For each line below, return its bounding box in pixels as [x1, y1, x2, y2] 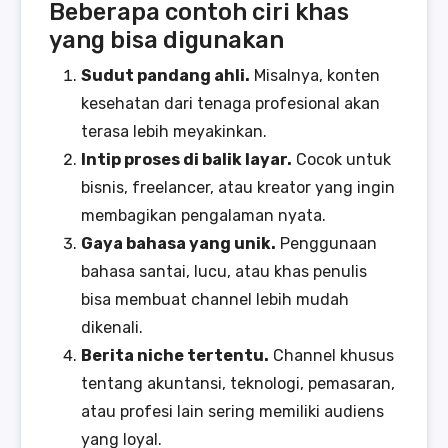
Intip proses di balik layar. [81, 149, 292, 169]
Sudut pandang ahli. [81, 65, 250, 85]
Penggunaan [276, 233, 377, 253]
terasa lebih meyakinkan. [81, 121, 267, 141]
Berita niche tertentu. [81, 345, 269, 365]
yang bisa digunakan [49, 25, 284, 54]
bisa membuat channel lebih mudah [81, 289, 349, 309]
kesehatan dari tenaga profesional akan [81, 93, 380, 113]
